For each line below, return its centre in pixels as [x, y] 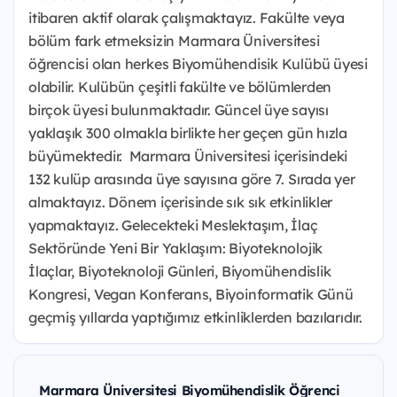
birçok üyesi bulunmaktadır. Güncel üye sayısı [179, 110]
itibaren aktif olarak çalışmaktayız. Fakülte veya [187, 18]
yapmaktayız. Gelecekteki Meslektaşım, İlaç [173, 225]
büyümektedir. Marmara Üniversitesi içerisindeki [188, 156]
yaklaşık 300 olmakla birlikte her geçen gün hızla [188, 133]
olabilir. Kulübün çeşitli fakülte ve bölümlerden [180, 87]
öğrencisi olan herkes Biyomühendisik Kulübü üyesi [198, 64]
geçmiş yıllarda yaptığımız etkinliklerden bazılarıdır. [195, 317]
